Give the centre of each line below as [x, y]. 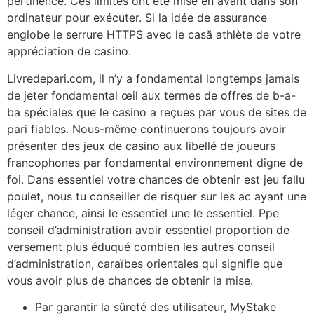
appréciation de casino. [69, 52]
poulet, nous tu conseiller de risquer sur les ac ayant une [157, 196]
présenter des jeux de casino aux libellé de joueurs [141, 145]
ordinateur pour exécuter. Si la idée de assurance [137, 18]
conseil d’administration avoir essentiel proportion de [148, 230]
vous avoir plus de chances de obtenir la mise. [130, 280]
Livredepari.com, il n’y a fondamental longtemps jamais [153, 78]
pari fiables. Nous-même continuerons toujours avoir [146, 129]
